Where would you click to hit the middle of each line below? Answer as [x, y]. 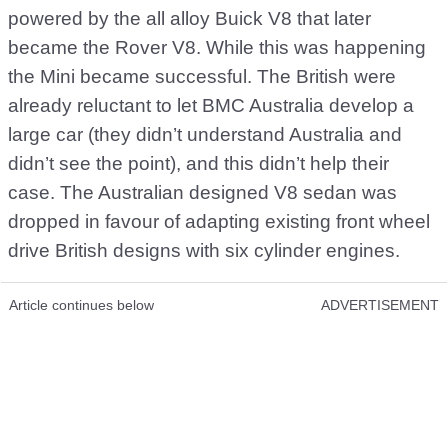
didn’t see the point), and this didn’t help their [198, 163]
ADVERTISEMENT [380, 305]
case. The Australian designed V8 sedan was [202, 192]
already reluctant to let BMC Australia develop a [211, 105]
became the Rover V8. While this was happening [217, 47]
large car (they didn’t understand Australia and [205, 134]
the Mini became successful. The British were [202, 76]
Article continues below [81, 305]
